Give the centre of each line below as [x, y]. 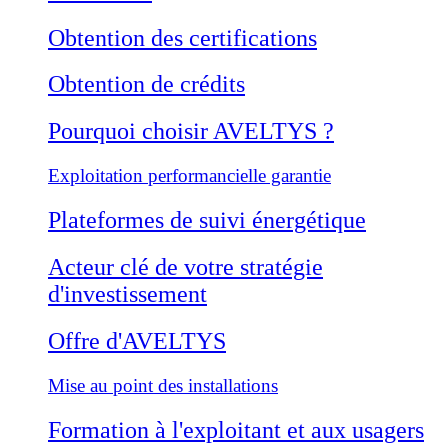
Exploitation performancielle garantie [189, 176]
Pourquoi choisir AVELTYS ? [191, 131]
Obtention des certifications [182, 37]
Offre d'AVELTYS [137, 340]
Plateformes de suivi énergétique [207, 220]
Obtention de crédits [146, 84]
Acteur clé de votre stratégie [185, 267]
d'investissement [127, 294]
